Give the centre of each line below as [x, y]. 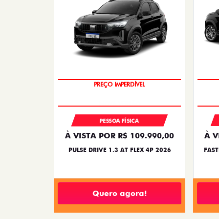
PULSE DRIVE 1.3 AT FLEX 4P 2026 [120, 150]
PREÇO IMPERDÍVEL [120, 85]
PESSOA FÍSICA [120, 121]
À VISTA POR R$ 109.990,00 [120, 136]
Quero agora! [120, 193]
